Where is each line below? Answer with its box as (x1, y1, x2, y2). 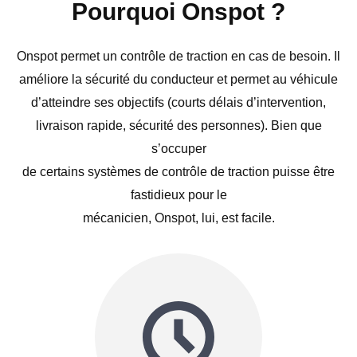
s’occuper (151, 142, 206, 155)
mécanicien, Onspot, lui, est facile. (82, 211, 275, 225)
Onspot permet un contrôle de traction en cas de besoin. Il (17, 49, 340, 63)
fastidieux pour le (130, 188, 227, 202)
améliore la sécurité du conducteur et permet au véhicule (19, 73, 338, 86)
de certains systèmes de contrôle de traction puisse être (22, 165, 335, 178)
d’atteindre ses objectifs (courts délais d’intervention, (31, 96, 326, 109)
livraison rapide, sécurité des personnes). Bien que (35, 119, 322, 132)
